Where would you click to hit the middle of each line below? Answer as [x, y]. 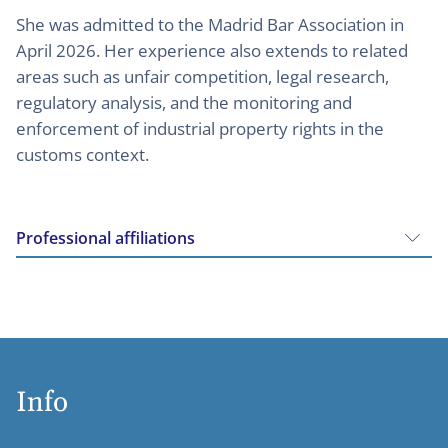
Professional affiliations [105, 237]
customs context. [84, 154]
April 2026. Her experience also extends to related [212, 50]
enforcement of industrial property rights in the [200, 128]
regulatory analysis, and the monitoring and [184, 102]
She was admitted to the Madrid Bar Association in [210, 24]
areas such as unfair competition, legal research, [202, 76]
